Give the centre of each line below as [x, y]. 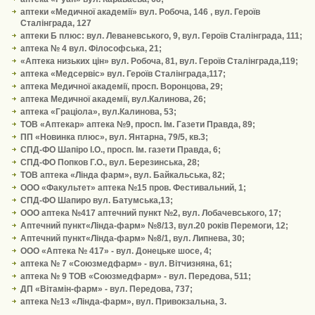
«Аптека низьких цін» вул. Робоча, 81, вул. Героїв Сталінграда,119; [159, 61]
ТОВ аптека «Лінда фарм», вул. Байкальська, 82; [122, 175]
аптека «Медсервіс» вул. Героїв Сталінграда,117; [123, 74]
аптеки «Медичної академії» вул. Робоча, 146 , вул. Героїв [140, 12]
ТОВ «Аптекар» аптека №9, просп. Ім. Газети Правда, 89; [137, 124]
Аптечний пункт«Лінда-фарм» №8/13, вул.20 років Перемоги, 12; [154, 226]
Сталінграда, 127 [56, 23]
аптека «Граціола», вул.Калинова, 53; [98, 112]
